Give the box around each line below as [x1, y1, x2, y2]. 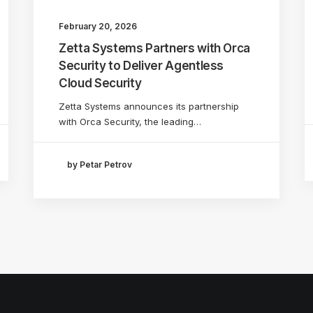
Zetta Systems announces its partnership [59, 100, 239, 112]
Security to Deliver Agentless [59, 58, 224, 73]
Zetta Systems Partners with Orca [59, 41, 251, 55]
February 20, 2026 [59, 20, 137, 31]
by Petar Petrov [67, 159, 132, 170]
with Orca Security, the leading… [59, 115, 201, 127]
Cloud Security [59, 75, 142, 90]
